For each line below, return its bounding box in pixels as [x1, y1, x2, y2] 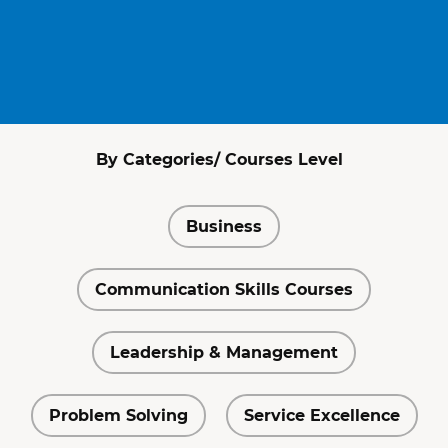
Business [186, 217, 262, 236]
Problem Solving [48, 406, 188, 425]
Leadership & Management [110, 343, 338, 362]
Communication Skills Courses [95, 280, 353, 299]
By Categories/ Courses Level [95, 150, 343, 169]
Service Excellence [243, 406, 400, 425]
